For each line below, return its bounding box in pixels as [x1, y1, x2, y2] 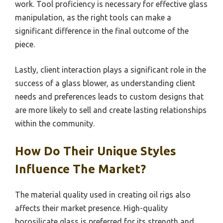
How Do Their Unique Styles [15, 144, 176, 158]
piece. [15, 40, 35, 49]
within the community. [15, 119, 95, 128]
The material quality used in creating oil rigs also [15, 190, 191, 199]
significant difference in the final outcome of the [15, 26, 189, 35]
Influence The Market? [15, 162, 146, 176]
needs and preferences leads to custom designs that [15, 92, 204, 101]
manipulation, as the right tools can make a [15, 13, 171, 22]
